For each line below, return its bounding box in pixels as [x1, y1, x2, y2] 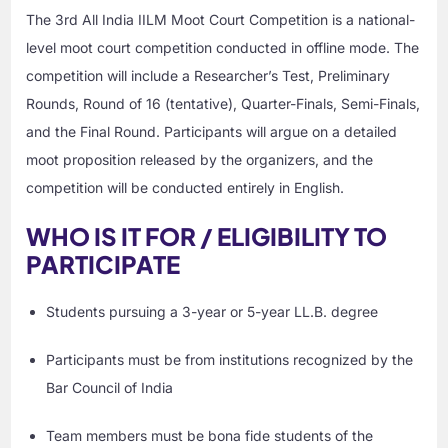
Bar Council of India [46, 379, 174, 397]
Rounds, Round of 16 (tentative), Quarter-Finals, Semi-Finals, [26, 95, 421, 113]
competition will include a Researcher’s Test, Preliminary [26, 67, 391, 85]
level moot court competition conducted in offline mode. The [26, 39, 420, 57]
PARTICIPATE [26, 249, 181, 280]
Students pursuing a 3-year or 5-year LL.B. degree [46, 303, 379, 321]
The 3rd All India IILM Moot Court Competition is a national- [26, 11, 416, 29]
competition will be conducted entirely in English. [26, 179, 345, 197]
